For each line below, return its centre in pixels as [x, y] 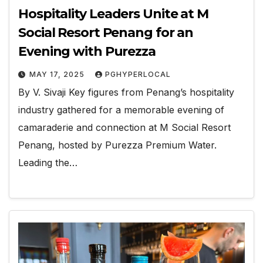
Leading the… [48, 162]
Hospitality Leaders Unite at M [113, 14]
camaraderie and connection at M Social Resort [124, 127]
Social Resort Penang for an [106, 32]
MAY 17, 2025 [58, 74]
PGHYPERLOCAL [138, 74]
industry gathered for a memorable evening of [121, 109]
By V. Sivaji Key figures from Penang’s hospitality [126, 92]
